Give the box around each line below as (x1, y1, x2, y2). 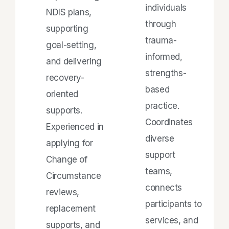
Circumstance (46, 170, 101, 181)
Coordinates (145, 117, 193, 127)
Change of (46, 154, 87, 165)
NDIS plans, (46, 7, 92, 17)
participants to (145, 198, 202, 209)
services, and (145, 215, 198, 225)
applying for (46, 138, 93, 148)
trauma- (145, 35, 177, 45)
